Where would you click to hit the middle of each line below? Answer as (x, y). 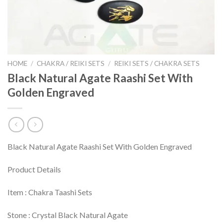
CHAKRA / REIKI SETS (71, 63)
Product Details (34, 169)
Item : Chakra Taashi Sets (50, 192)
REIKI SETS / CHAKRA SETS (157, 63)
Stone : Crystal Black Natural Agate (68, 215)
